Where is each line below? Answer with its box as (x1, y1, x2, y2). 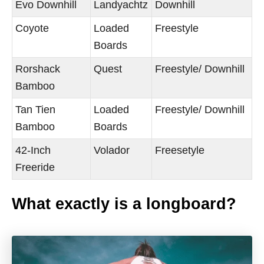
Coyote (15, 22, 49, 34)
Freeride (15, 161, 55, 173)
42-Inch (15, 144, 51, 156)
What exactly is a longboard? (12, 195, 236, 213)
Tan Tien (15, 104, 56, 115)
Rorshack (15, 63, 61, 75)
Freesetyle (155, 144, 205, 156)
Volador (94, 144, 130, 156)
